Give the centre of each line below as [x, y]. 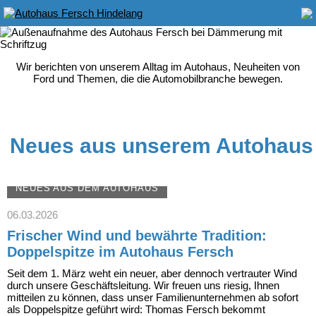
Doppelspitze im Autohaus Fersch [120, 251]
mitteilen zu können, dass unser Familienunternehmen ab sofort [153, 297]
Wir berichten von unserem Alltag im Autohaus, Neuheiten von [158, 67]
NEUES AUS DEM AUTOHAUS [87, 188]
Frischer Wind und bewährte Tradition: [137, 235]
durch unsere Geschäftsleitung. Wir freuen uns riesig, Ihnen [143, 285]
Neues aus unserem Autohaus [162, 145]
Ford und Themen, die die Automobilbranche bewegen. [158, 79]
